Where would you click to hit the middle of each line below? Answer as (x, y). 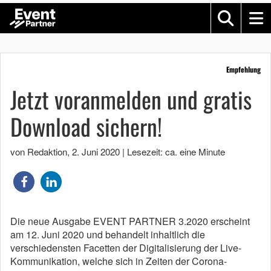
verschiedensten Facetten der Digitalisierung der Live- (126, 248)
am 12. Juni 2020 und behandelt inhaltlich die (108, 234)
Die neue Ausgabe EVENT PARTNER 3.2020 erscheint (130, 221)
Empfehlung (243, 69)
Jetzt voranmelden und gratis (131, 99)
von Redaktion (39, 152)
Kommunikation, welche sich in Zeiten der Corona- (119, 261)
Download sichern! (86, 126)
